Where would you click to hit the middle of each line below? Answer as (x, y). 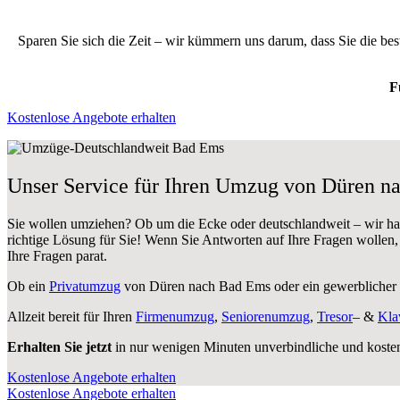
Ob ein (28, 286)
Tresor (335, 316)
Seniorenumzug (266, 316)
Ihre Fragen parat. (57, 255)
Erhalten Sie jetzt (59, 346)
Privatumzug (85, 286)
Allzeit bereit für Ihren (71, 316)
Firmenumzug (175, 316)
